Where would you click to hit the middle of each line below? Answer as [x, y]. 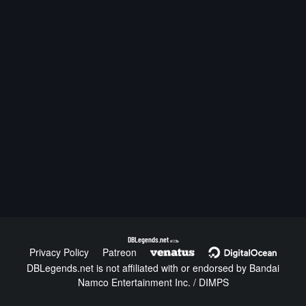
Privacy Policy [59, 252]
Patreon [120, 252]
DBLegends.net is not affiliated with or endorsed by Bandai [153, 268]
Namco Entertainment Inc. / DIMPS [153, 282]
